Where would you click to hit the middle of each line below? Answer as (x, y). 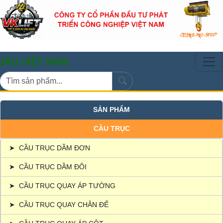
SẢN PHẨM (111, 109)
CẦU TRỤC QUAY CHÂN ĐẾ (64, 204)
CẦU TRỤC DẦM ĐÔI (53, 167)
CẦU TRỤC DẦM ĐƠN (55, 148)
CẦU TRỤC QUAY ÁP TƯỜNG (67, 185)
